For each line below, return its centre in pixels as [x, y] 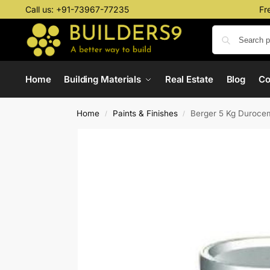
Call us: [40, 9]
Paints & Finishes [145, 113]
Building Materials [102, 79]
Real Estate [189, 79]
